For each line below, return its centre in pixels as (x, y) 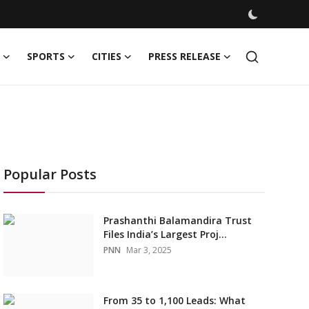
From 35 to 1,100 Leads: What (174, 300)
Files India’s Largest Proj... (165, 234)
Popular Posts (50, 174)
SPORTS (46, 56)
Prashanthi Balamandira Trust (177, 220)
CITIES (107, 56)
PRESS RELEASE (185, 56)
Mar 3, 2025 (149, 250)
